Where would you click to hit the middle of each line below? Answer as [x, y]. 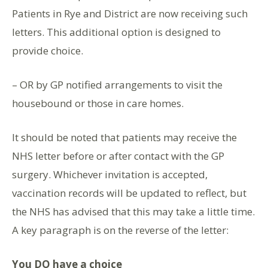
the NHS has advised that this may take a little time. [133, 211]
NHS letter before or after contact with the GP [118, 156]
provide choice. [48, 51]
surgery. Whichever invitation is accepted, [110, 174]
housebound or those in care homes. [98, 103]
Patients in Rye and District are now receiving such [130, 13]
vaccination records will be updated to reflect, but [129, 193]
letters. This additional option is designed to [116, 32]
